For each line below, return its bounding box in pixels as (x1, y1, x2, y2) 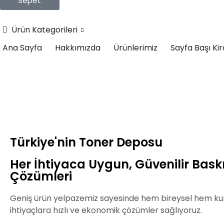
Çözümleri (10, 168, 72, 185)
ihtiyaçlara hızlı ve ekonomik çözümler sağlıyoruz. (10, 204, 202, 216)
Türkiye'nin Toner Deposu (10, 134, 162, 151)
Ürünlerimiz (113, 42, 157, 54)
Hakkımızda (55, 42, 100, 54)
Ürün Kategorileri (11, 24, 77, 36)
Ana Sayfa (2, 42, 42, 54)
